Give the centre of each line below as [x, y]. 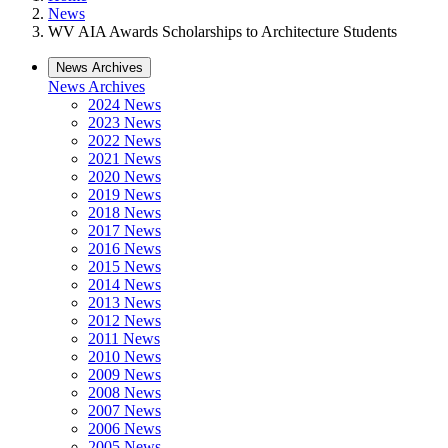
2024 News [124, 104]
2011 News [124, 338]
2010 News [124, 356]
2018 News [124, 212]
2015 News [124, 266]
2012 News [124, 320]
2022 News [124, 140]
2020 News [124, 176]
